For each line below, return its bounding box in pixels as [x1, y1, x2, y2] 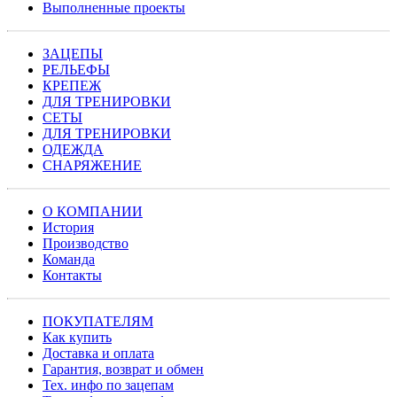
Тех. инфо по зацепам [43, 377, 174, 393]
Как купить [43, 329, 112, 345]
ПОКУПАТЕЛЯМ [43, 313, 153, 329]
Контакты [43, 267, 102, 283]
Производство [43, 235, 128, 251]
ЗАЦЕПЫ [43, 45, 103, 61]
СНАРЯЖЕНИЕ [43, 157, 142, 173]
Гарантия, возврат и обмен [43, 361, 204, 377]
